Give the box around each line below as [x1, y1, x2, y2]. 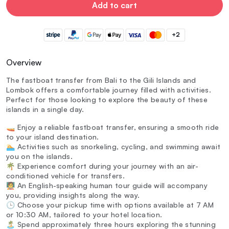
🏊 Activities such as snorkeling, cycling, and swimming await [6, 142, 221, 151]
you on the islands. [6, 152, 73, 161]
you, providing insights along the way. [6, 191, 140, 200]
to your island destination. [6, 132, 99, 142]
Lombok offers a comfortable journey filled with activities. [6, 85, 211, 95]
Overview [6, 57, 41, 68]
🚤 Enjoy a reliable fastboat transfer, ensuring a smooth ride [6, 123, 219, 132]
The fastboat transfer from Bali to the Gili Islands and [6, 76, 196, 85]
